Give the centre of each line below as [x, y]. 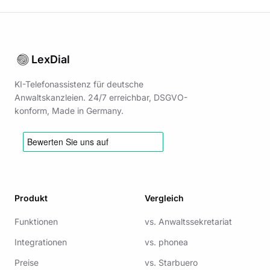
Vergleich [164, 198]
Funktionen [36, 221]
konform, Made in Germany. [69, 111]
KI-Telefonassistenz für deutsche [79, 84]
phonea [173, 242]
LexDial [51, 59]
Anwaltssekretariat [195, 221]
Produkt [31, 198]
